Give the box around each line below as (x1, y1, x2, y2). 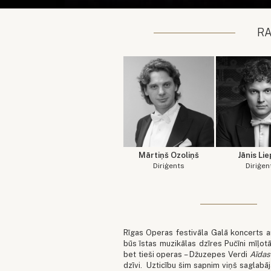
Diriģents (153, 162, 184, 171)
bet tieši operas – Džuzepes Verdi (123, 250, 250, 260)
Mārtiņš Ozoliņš (138, 151, 199, 160)
